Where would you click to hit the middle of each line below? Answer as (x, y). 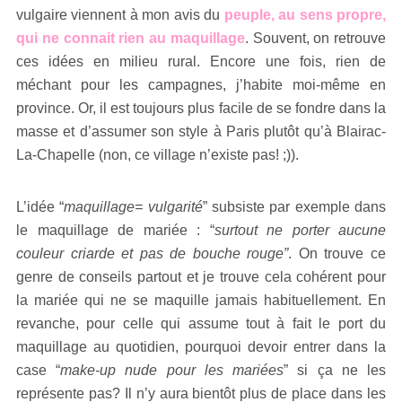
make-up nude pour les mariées (172, 370)
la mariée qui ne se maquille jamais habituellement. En (201, 300)
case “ (39, 370)
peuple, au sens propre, (303, 14)
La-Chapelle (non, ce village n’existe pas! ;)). (157, 154)
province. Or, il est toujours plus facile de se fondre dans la (201, 108)
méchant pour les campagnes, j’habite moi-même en (201, 84)
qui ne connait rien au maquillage (131, 38)
